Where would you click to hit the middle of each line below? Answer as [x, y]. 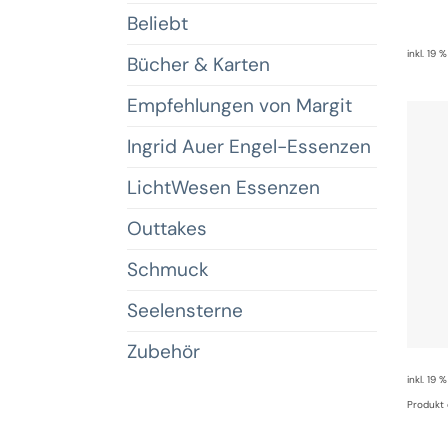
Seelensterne [185, 310]
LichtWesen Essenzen [223, 187]
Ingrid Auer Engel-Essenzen [249, 146]
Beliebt [157, 23]
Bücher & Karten [198, 64]
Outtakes [167, 228]
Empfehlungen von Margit [239, 105]
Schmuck [168, 269]
